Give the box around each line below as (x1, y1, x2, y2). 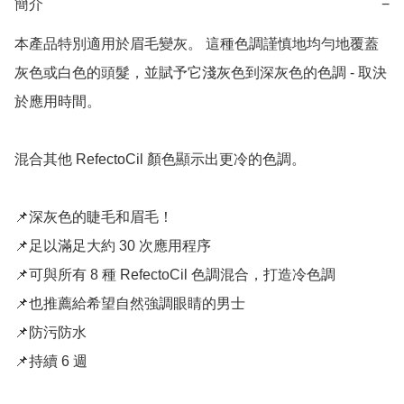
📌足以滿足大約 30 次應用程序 (14, 238, 211, 254)
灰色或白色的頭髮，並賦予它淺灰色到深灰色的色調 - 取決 (14, 65, 387, 81)
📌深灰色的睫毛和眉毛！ (14, 209, 173, 225)
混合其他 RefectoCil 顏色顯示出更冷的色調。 (14, 151, 306, 168)
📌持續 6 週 (14, 353, 87, 370)
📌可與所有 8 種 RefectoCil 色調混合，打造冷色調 (14, 267, 335, 283)
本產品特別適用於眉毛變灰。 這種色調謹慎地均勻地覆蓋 (14, 36, 379, 52)
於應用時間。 (14, 94, 101, 110)
